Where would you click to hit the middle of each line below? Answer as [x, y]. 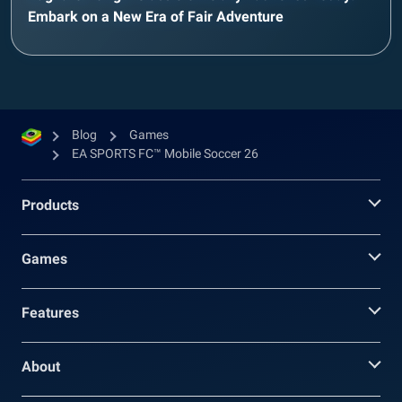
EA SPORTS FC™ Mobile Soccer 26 [165, 153]
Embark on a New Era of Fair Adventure [156, 16]
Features [50, 312]
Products [50, 205]
